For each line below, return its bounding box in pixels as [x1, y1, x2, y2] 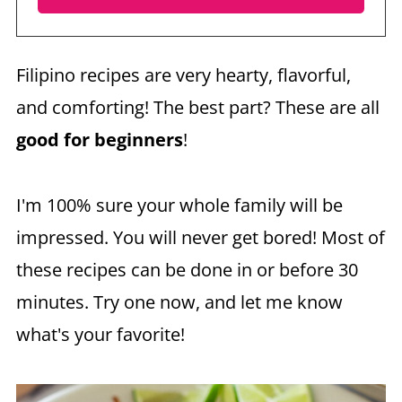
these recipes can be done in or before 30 [15, 257, 358, 282]
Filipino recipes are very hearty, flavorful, [15, 62, 351, 87]
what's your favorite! [15, 321, 185, 346]
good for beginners [15, 127, 183, 152]
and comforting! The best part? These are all [15, 94, 380, 119]
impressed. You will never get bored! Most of [15, 224, 385, 249]
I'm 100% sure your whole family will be [15, 192, 343, 217]
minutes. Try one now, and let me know [15, 289, 343, 314]
